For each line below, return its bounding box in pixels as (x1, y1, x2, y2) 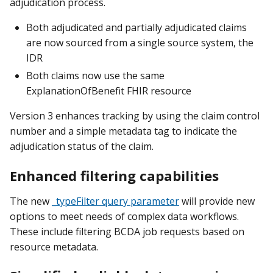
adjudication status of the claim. (10, 140, 154, 154)
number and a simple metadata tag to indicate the (10, 124, 237, 138)
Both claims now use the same (26, 69, 165, 83)
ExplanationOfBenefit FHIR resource (26, 84, 191, 98)
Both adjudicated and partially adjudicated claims (26, 21, 247, 35)
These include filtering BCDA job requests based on (10, 224, 244, 238)
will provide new (179, 194, 255, 208)
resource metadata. (10, 239, 98, 253)
